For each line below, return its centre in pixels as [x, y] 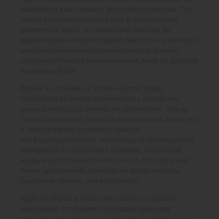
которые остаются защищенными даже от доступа [109, 60]
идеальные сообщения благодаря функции [95, 208]
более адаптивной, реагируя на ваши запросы [101, 170]
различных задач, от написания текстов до [95, 30]
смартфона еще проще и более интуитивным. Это [107, 9]
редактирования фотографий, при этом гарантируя [108, 40]
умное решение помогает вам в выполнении [99, 19]
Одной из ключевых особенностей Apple [91, 88]
